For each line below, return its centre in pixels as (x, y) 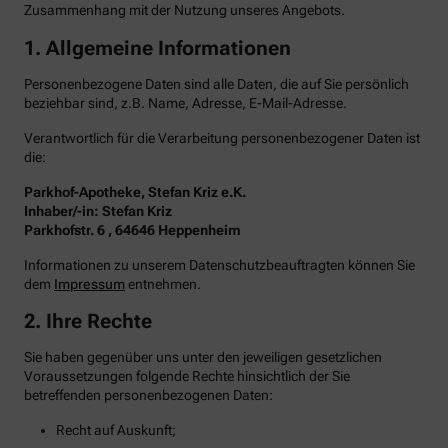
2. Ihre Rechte (88, 321)
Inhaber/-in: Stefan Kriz (98, 210)
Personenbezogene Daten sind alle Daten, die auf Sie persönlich (216, 83)
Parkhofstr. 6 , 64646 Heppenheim (132, 229)
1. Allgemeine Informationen (157, 47)
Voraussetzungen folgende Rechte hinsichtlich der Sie (187, 376)
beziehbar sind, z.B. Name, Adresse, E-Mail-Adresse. (185, 102)
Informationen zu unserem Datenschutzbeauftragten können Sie (219, 264)
